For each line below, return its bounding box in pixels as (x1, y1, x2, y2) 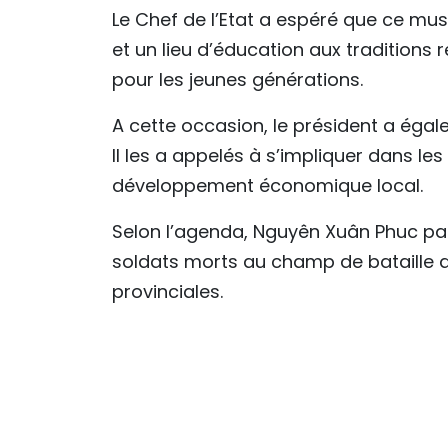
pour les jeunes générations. (112, 67, 363, 92)
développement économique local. (112, 173, 423, 198)
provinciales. (112, 279, 223, 304)
